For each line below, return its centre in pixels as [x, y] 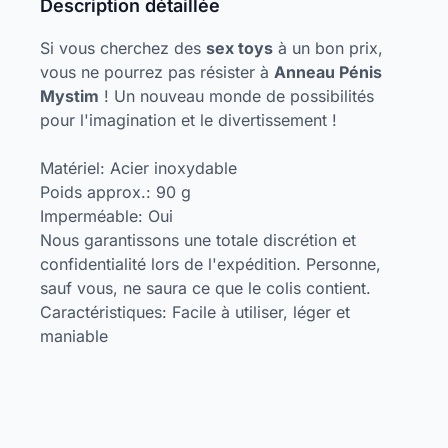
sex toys [239, 48]
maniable [74, 336]
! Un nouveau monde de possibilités [236, 96]
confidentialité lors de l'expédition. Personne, [210, 264]
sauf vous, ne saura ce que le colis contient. [205, 288]
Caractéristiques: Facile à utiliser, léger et [195, 312]
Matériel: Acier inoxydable [138, 168]
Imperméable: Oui [106, 216]
